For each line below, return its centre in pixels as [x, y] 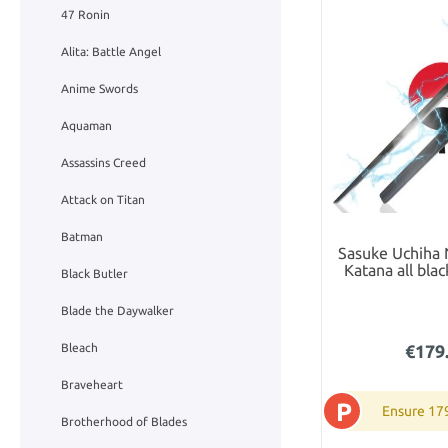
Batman [82, 237]
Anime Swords [99, 89]
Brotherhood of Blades [124, 422]
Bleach [79, 348]
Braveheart [92, 385]
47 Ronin [85, 15]
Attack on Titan [103, 200]
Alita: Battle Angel [111, 52]
